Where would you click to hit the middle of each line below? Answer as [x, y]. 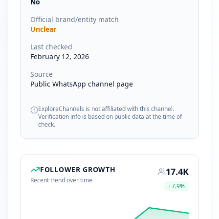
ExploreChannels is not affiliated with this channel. [106, 109]
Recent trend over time [61, 180]
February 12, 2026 [60, 56]
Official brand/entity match [75, 19]
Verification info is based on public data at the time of [110, 117]
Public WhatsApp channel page [82, 84]
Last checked [51, 47]
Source [42, 74]
